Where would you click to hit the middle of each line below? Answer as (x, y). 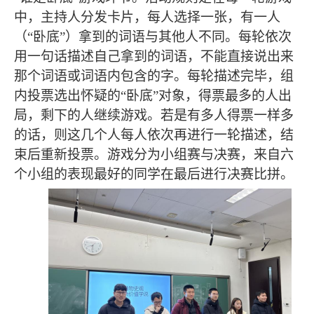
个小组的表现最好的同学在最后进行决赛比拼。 (154, 175)
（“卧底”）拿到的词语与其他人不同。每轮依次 (153, 37)
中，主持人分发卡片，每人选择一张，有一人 (147, 18)
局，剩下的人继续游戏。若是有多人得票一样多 (154, 116)
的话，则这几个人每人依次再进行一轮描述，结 (154, 135)
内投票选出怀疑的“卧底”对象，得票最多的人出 (153, 96)
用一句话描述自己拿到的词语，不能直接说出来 (154, 57)
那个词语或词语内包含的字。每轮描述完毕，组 (154, 76)
